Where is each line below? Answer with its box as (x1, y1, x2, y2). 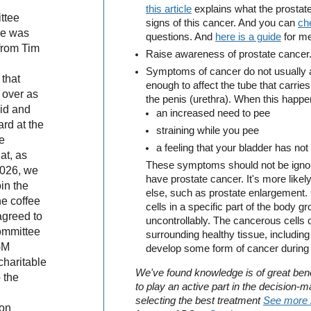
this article (146, 3, 192, 15)
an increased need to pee (156, 108, 270, 119)
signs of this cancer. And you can (146, 17, 298, 29)
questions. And (146, 31, 215, 43)
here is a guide (215, 31, 281, 43)
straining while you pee (156, 125, 259, 137)
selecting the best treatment (135, 295, 263, 307)
